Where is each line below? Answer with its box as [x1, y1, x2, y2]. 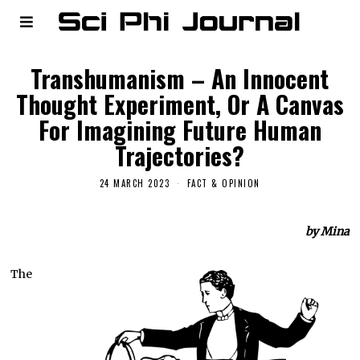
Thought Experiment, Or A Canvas [15, 86, 344, 122]
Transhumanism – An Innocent [31, 60, 329, 96]
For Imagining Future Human [38, 112, 321, 148]
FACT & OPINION [186, 177, 260, 190]
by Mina [305, 224, 350, 239]
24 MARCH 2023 [99, 177, 170, 190]
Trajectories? [115, 137, 245, 174]
